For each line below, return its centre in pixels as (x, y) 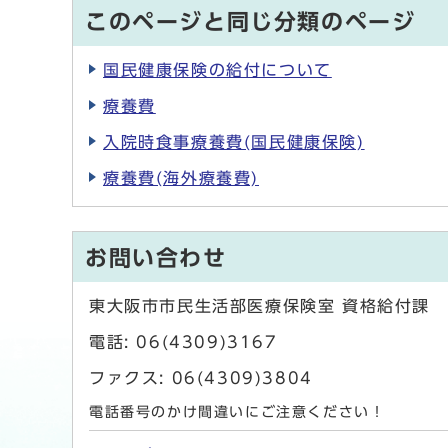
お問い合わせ (156, 258)
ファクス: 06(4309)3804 (201, 378)
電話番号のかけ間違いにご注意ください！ (237, 412)
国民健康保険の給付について (217, 70)
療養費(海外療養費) (181, 178)
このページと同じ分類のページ (250, 22)
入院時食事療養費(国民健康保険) (234, 142)
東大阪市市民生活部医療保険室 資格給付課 (259, 306)
